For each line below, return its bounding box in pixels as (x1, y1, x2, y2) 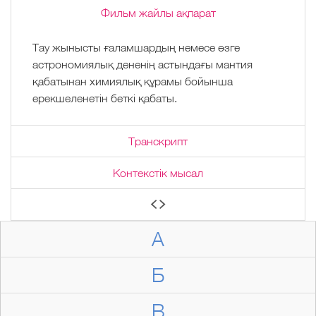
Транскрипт (128, 134, 188, 147)
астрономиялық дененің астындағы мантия (32, 57, 253, 71)
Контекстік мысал (113, 166, 203, 179)
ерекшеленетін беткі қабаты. (32, 91, 177, 104)
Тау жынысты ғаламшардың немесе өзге (32, 40, 240, 54)
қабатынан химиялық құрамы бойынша (32, 74, 233, 87)
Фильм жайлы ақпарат (100, 6, 216, 19)
